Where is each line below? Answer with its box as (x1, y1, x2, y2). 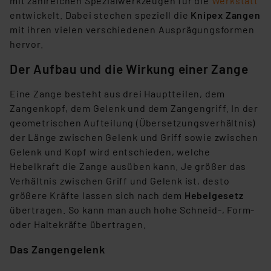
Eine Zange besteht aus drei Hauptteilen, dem (10, 88, 226, 100)
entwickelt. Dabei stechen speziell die (10, 9, 191, 21)
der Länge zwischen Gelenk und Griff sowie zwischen (10, 131, 258, 143)
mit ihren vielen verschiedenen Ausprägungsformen (10, 24, 255, 36)
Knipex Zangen (191, 9, 261, 21)
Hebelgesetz (182, 189, 244, 201)
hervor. (10, 38, 44, 50)
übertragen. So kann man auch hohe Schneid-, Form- (10, 204, 255, 216)
